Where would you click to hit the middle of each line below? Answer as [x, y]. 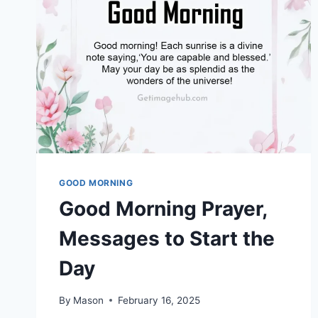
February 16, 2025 [159, 300]
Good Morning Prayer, [163, 209]
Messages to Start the [167, 239]
